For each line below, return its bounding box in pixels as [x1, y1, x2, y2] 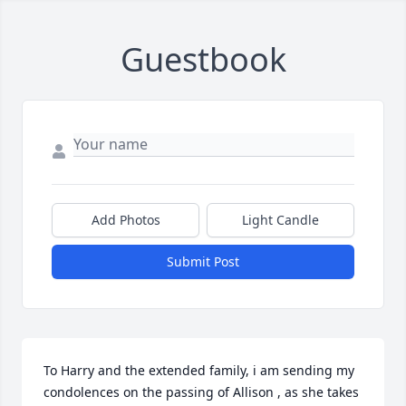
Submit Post [167, 253, 239, 270]
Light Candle [242, 211, 319, 228]
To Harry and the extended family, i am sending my [43, 362, 354, 379]
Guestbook [120, 37, 286, 82]
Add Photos [91, 211, 160, 228]
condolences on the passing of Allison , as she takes [43, 383, 359, 401]
